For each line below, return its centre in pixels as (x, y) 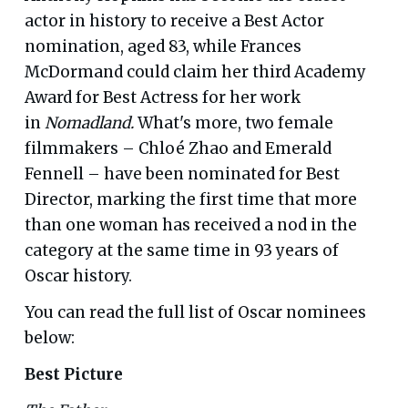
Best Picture (73, 374)
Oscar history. (78, 275)
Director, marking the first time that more (190, 199)
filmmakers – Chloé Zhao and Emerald (178, 148)
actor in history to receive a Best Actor (174, 20)
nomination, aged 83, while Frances (163, 46)
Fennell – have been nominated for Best (182, 173)
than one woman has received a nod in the (190, 224)
